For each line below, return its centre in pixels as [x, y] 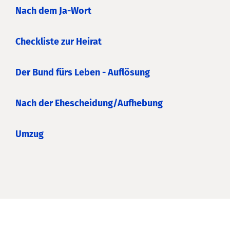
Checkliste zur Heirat [59, 42]
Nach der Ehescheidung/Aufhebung [89, 103]
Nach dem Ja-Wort [53, 11]
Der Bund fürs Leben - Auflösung [83, 73]
